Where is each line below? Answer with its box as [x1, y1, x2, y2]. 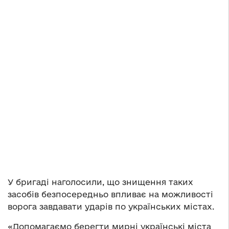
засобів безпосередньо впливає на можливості [8, 190, 213, 199]
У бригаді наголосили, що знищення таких [8, 177, 193, 187]
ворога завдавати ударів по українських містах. [8, 202, 214, 212]
